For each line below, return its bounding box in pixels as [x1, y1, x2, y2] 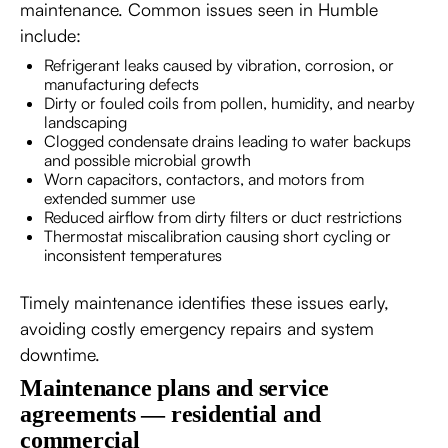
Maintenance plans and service [20, 374, 330, 401]
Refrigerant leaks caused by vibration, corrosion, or [44, 54, 394, 75]
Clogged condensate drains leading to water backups [44, 130, 411, 151]
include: [20, 23, 81, 46]
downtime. [20, 342, 100, 365]
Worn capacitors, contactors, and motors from [44, 168, 364, 189]
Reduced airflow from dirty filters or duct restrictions [44, 206, 402, 227]
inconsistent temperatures [44, 244, 222, 265]
